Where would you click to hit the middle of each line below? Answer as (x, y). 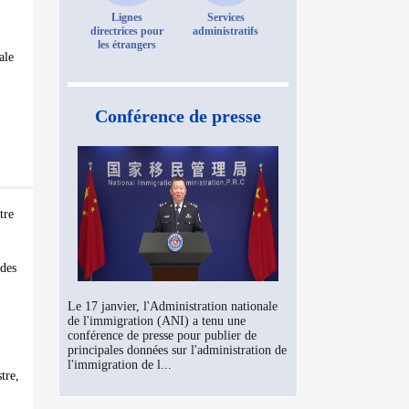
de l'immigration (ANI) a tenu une (157, 321)
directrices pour (127, 31)
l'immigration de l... (120, 365)
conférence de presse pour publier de (162, 336)
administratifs (225, 31)
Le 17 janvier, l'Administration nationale (173, 306)
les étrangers (127, 45)
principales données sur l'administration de (177, 350)
